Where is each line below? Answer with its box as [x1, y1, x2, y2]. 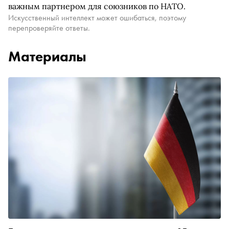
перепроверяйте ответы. [8, 22, 90, 33]
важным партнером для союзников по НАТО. [8, 1, 186, 11]
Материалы [8, 48, 86, 65]
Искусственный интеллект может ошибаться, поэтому [8, 12, 186, 23]
